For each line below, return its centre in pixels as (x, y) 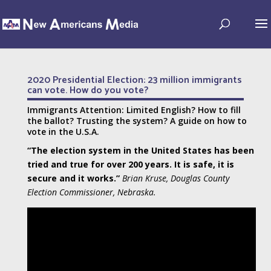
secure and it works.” (74, 178)
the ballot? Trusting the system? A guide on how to (137, 121)
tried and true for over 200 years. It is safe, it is (130, 164)
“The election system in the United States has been (140, 150)
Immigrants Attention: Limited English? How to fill (134, 110)
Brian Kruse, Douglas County (175, 178)
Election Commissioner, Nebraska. (91, 192)
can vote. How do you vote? (87, 90)
